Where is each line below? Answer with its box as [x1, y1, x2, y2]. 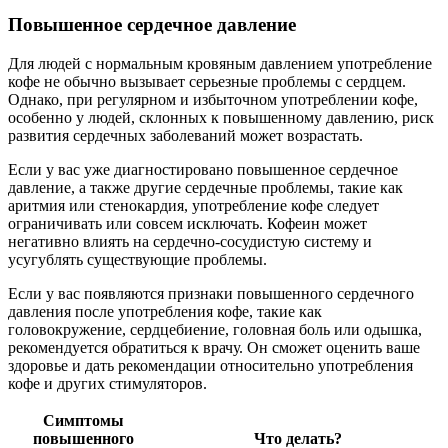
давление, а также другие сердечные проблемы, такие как [8, 178, 403, 196]
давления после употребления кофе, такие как [8, 302, 322, 320]
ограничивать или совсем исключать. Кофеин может [8, 214, 367, 232]
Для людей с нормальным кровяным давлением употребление [8, 54, 432, 72]
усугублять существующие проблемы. [8, 250, 267, 268]
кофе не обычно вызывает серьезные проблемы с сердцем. [8, 72, 406, 90]
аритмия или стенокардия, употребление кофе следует [8, 196, 379, 214]
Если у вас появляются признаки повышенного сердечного [8, 284, 414, 302]
